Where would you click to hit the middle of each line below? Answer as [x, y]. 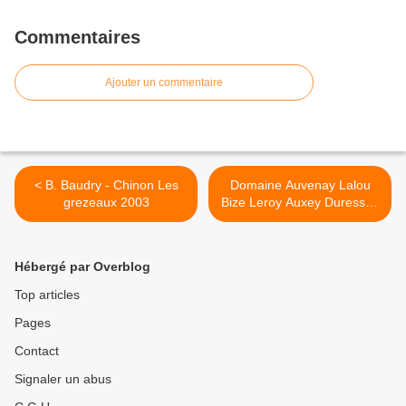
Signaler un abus [63, 379]
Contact [37, 351]
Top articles [47, 295]
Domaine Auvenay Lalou [300, 185]
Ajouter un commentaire [164, 83]
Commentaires [77, 38]
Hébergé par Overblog [82, 267]
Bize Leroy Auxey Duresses [300, 203]
